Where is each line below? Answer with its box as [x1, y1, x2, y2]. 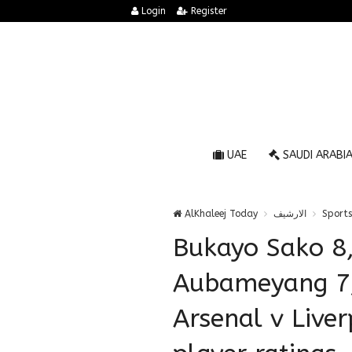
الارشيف [273, 208, 306, 219]
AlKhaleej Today [181, 208, 258, 219]
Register [188, 5, 227, 16]
